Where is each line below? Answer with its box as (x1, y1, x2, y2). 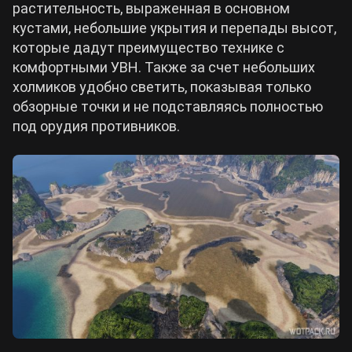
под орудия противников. (13, 117, 180, 134)
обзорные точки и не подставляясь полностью (13, 97, 323, 115)
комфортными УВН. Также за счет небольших (13, 58, 315, 75)
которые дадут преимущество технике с (13, 38, 284, 56)
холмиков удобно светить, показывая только (13, 78, 311, 95)
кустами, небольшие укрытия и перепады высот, (13, 19, 336, 36)
